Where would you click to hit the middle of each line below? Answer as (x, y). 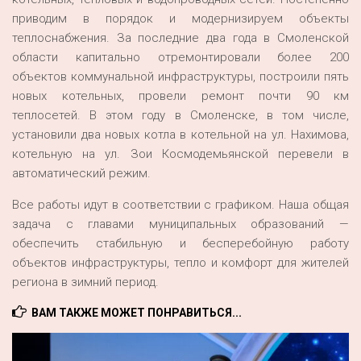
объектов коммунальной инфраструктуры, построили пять (180, 77)
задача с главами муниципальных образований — (180, 224)
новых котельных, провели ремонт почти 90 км (180, 96)
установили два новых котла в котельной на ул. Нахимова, (180, 135)
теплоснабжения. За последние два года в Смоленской (180, 38)
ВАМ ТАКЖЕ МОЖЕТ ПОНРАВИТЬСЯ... (137, 313)
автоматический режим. (81, 174)
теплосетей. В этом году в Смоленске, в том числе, (180, 116)
